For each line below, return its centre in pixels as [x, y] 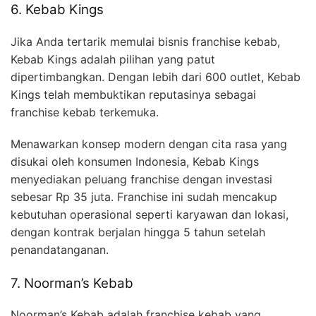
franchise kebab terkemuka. [85, 112]
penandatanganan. [60, 249]
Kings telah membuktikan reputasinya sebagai [133, 94]
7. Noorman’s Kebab [72, 283]
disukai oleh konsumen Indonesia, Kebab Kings [135, 161]
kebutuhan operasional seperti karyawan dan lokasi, [150, 214]
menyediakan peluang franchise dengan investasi [141, 179]
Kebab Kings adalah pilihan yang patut [113, 59]
